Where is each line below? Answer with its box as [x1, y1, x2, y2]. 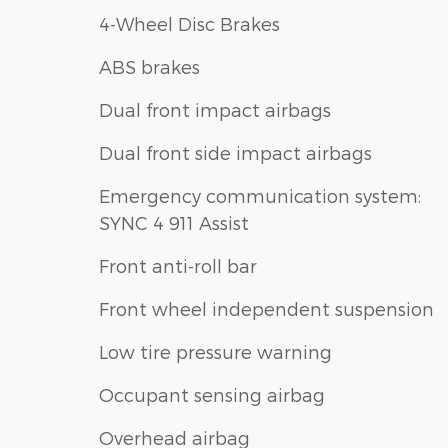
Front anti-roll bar [99, 254, 257, 276]
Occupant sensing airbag [99, 383, 325, 405]
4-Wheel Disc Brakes [99, 12, 280, 34]
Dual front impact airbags [99, 98, 331, 120]
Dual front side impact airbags [99, 141, 372, 163]
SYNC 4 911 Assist [99, 211, 249, 233]
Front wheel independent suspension [99, 297, 434, 319]
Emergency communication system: [99, 184, 421, 206]
